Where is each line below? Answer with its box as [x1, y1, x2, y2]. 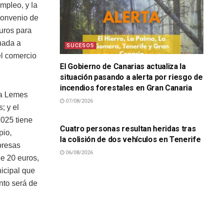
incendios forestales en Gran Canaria [60, 83, 192, 93]
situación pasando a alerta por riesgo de [60, 73, 203, 82]
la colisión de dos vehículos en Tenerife [60, 135, 201, 145]
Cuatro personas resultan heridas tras [60, 124, 196, 134]
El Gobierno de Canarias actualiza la [60, 62, 186, 72]
